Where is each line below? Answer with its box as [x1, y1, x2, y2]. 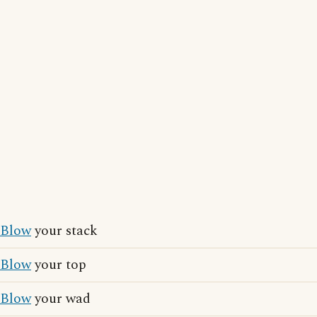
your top [31, 255, 86, 275]
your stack [31, 221, 98, 241]
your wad [31, 289, 91, 309]
